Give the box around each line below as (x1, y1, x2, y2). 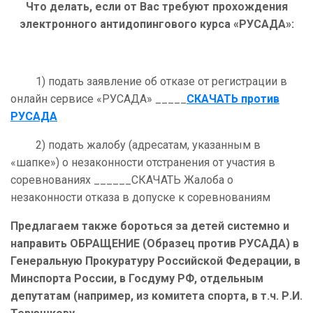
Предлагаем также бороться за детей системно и (10, 219, 289, 233)
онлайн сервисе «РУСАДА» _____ (10, 92, 187, 106)
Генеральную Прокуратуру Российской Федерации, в (10, 254, 300, 268)
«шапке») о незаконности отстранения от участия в (10, 156, 275, 170)
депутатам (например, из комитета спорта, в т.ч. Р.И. (10, 289, 303, 303)
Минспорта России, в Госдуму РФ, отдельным (10, 272, 263, 286)
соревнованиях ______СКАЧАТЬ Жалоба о (10, 173, 233, 187)
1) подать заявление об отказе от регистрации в (10, 75, 287, 89)
